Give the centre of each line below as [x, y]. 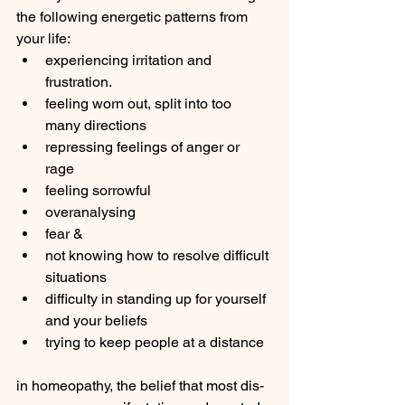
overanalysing [92, 212]
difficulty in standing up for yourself [157, 299]
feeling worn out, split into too [140, 104]
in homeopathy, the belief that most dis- [140, 386]
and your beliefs [98, 320]
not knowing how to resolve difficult [159, 255]
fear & [66, 234]
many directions [98, 125]
